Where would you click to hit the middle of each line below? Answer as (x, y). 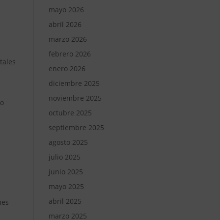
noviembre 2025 (75, 98)
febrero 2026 (69, 54)
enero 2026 (67, 69)
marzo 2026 (68, 39)
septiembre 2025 (76, 127)
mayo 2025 (66, 186)
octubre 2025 (70, 113)
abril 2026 (65, 24)
